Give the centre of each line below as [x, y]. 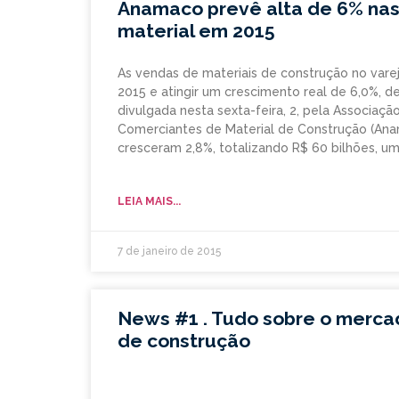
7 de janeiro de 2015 [169, 252]
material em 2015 [196, 31]
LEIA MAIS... [149, 202]
